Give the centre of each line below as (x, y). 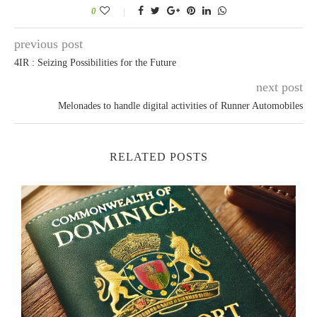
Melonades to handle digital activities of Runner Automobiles (180, 105)
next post (279, 87)
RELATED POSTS (158, 156)
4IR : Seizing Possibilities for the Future (95, 62)
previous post (48, 44)
